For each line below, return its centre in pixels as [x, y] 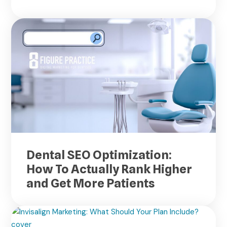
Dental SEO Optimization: [99, 155]
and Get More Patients [91, 183]
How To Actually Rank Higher [109, 169]
